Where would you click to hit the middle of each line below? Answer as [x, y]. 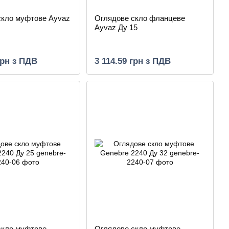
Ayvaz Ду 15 [116, 27]
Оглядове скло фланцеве [140, 18]
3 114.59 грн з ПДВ [132, 61]
